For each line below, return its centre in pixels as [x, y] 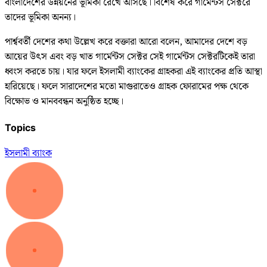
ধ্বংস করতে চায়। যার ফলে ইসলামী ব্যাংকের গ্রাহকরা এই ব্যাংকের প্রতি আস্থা [133, 72]
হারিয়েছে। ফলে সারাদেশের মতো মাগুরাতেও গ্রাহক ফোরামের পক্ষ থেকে [127, 86]
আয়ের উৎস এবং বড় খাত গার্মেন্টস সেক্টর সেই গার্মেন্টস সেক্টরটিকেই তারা [130, 57]
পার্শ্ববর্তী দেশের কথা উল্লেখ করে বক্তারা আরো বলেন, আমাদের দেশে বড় [126, 42]
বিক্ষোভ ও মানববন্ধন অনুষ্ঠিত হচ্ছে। [64, 101]
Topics [20, 127]
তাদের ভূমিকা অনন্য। [40, 17]
